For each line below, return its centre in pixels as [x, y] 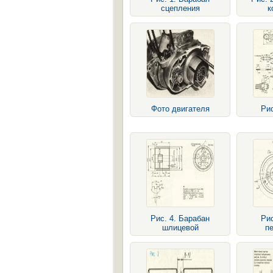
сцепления [180, 8]
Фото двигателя [180, 109]
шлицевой [180, 228]
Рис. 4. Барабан [180, 218]
